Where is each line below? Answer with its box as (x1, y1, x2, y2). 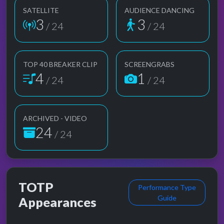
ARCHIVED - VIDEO (23, 113, 87, 122)
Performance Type (137, 182, 196, 191)
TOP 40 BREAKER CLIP (23, 59, 97, 68)
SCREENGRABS (124, 59, 174, 68)
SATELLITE (23, 5, 59, 14)
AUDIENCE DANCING (124, 5, 194, 14)
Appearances (18, 194, 96, 209)
